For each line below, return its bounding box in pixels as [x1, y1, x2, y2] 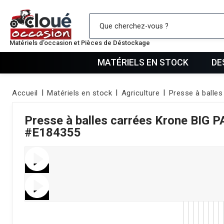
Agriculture [121, 88, 159, 97]
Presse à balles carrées [24, 113, 155, 127]
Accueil [12, 88, 38, 97]
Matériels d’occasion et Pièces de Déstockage [9, 39, 150, 46]
